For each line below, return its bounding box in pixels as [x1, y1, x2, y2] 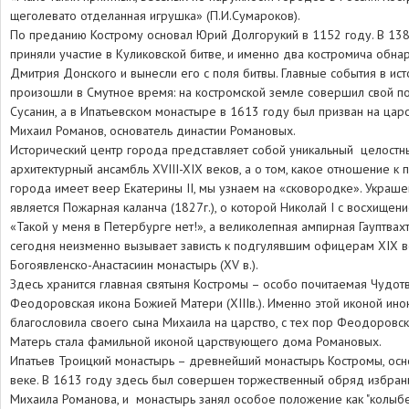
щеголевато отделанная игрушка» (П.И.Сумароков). [9, 7, 300, 24]
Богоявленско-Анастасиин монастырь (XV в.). [9, 257, 258, 273]
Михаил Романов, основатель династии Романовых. [9, 122, 296, 139]
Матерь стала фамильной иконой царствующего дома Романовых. [9, 333, 382, 350]
